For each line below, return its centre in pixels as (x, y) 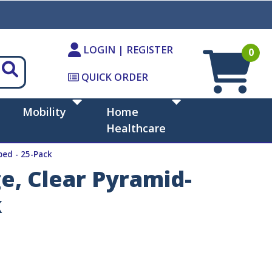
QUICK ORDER (114, 77)
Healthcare (136, 128)
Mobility (45, 112)
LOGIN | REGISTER (127, 50)
